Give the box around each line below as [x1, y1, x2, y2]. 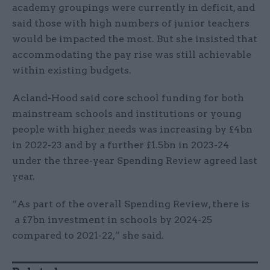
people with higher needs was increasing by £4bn [12, 124, 253, 136]
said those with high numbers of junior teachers [12, 17, 250, 30]
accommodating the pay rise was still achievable [12, 49, 251, 61]
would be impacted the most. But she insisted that [12, 33, 257, 45]
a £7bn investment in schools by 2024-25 [12, 214, 212, 226]
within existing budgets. [12, 64, 131, 77]
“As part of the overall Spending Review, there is [12, 198, 250, 210]
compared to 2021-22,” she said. [12, 230, 164, 242]
